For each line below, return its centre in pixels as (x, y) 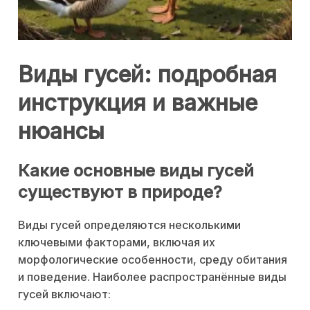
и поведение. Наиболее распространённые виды (152, 277)
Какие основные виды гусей (136, 171)
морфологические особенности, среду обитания (153, 260)
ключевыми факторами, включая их (117, 243)
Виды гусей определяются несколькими (129, 225)
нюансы (61, 131)
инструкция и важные (138, 102)
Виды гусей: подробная (147, 74)
